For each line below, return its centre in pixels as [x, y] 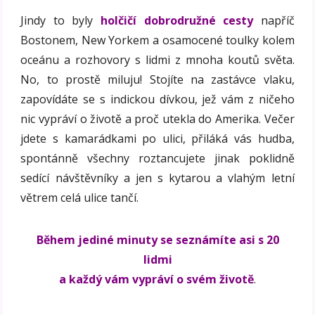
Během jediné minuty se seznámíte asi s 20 [157, 240]
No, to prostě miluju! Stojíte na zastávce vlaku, [157, 80]
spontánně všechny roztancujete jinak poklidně [157, 159]
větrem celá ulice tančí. [80, 198]
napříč [274, 21]
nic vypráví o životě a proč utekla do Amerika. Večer [157, 119]
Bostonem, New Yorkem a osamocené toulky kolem [157, 40]
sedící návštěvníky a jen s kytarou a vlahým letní [157, 178]
